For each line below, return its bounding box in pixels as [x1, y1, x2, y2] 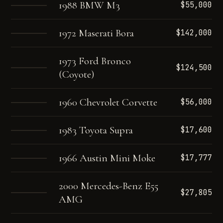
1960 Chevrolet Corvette [59, 96, 158, 109]
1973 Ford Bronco [59, 55, 131, 67]
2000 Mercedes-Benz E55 [59, 180, 159, 192]
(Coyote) [59, 68, 95, 81]
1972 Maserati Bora [59, 27, 134, 39]
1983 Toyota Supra [59, 124, 133, 136]
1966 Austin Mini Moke [59, 152, 156, 164]
